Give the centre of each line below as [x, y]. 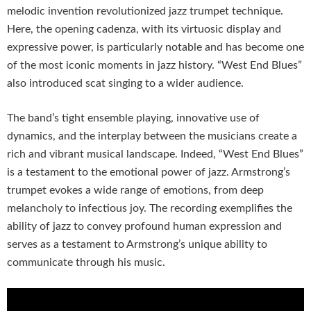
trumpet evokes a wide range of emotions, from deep [135, 191]
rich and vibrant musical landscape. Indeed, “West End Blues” [155, 154]
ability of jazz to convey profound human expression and [144, 227]
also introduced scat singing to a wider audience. [125, 84]
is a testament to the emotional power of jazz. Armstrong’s [149, 173]
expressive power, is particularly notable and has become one [155, 48]
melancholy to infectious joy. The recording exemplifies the [150, 209]
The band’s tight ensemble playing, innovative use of [133, 118]
